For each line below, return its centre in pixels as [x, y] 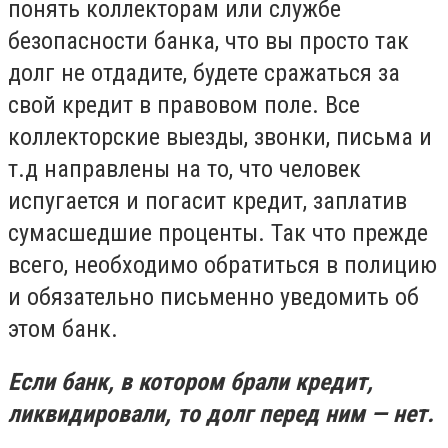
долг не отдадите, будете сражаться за [204, 72]
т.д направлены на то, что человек [184, 168]
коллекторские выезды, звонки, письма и [220, 136]
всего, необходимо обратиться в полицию [222, 264]
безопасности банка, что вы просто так [208, 40]
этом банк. [63, 328]
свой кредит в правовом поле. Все [184, 104]
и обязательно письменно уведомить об [213, 296]
